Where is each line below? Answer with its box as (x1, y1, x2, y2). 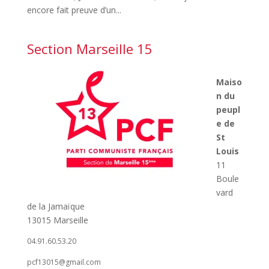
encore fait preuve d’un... (26, 4, 121, 16)
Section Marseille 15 (26, 40, 153, 58)
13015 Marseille (26, 214, 88, 226)
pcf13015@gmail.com (26, 257, 101, 267)
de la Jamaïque (26, 201, 85, 212)
